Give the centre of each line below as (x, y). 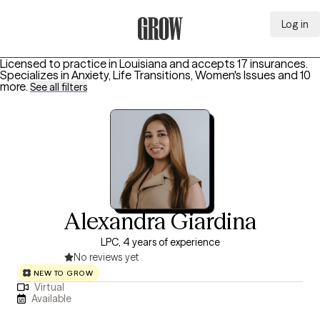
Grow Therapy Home (190, 48)
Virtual (49, 287)
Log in (295, 24)
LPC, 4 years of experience (160, 242)
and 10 (294, 75)
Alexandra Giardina (160, 221)
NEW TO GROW (63, 273)
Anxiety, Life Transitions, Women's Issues (174, 75)
